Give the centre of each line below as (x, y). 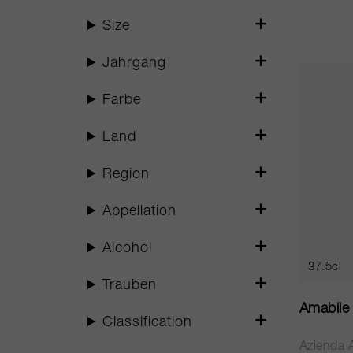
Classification (148, 323)
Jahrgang (135, 64)
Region (126, 175)
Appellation (140, 212)
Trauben (130, 286)
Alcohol (128, 249)
